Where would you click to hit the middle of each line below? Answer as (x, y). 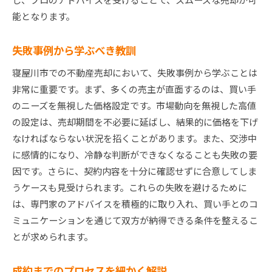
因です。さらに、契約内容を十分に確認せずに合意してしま (134, 171)
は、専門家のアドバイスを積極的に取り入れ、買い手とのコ (135, 204)
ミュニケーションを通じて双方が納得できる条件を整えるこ (135, 220)
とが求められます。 (53, 237)
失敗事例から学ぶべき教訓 (74, 50)
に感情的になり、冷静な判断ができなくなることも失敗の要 (135, 155)
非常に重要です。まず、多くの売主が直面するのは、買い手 (134, 89)
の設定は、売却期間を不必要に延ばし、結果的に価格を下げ (135, 122)
